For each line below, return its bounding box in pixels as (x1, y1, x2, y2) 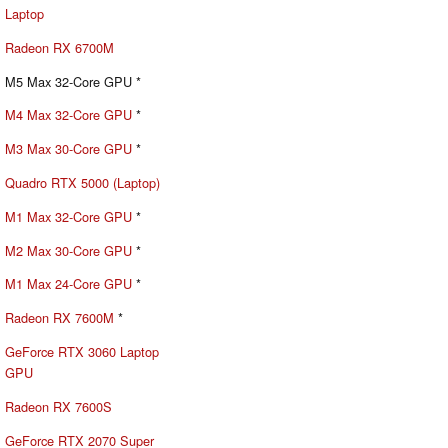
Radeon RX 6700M (5, 37, 114, 57)
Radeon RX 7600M (5, 308, 114, 328)
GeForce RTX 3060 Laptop (5, 342, 159, 362)
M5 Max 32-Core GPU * (5, 71, 141, 91)
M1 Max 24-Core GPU (5, 274, 132, 294)
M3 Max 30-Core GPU (5, 139, 132, 159)
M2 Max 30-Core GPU (5, 240, 132, 260)
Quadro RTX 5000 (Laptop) (5, 173, 160, 193)
